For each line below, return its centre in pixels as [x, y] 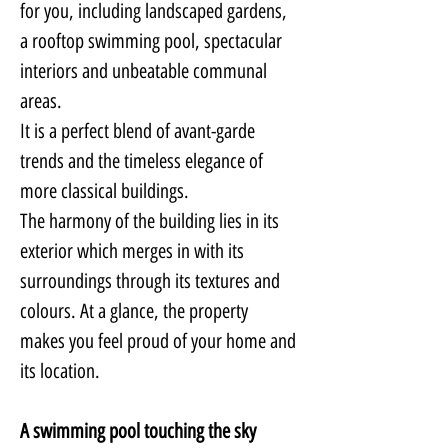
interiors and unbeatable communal [145, 71]
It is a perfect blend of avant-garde [139, 131]
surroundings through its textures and [152, 281]
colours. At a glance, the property [136, 311]
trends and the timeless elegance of [143, 161]
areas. [41, 101]
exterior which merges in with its [134, 251]
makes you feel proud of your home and [160, 341]
